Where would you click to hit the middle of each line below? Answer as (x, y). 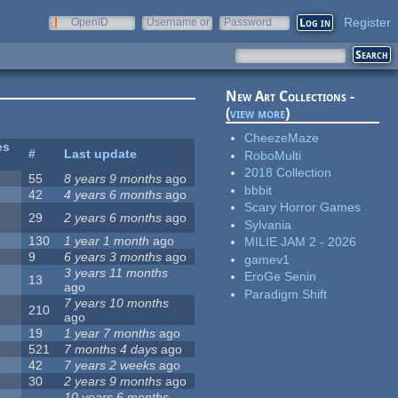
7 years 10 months (117, 303)
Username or (178, 22)
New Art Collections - (291, 97)
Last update (101, 154)
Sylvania (268, 224)
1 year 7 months (110, 334)
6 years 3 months (113, 257)
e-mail (162, 35)
